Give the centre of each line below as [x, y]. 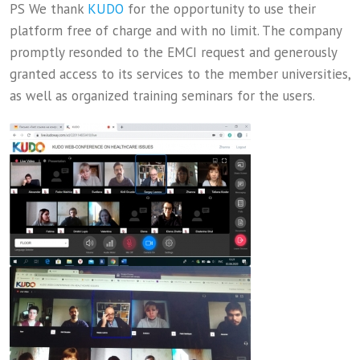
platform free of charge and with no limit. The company [176, 31]
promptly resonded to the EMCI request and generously [173, 52]
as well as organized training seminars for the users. [162, 96]
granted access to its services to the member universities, [180, 74]
